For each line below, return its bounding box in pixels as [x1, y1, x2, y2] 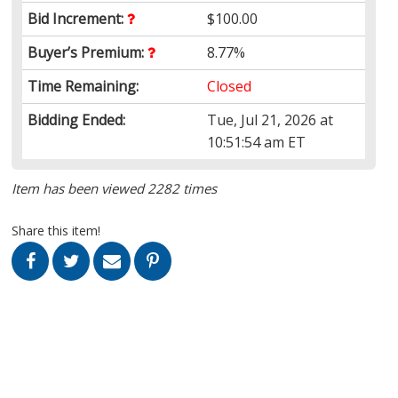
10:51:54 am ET [207, 131, 306, 152]
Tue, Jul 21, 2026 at [207, 109, 334, 130]
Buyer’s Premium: [28, 42, 148, 62]
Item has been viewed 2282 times [12, 179, 218, 197]
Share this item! [12, 221, 101, 239]
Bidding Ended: [28, 109, 126, 130]
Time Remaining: [28, 76, 139, 96]
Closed [207, 76, 252, 96]
